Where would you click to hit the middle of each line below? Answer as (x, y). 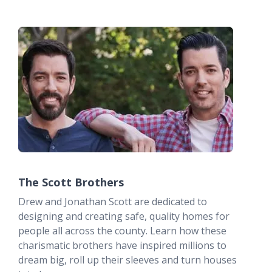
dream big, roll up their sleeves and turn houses (127, 260)
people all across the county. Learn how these (122, 230)
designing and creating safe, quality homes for (124, 216)
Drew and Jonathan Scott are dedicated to (113, 201)
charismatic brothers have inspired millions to (122, 245)
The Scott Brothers (71, 182)
